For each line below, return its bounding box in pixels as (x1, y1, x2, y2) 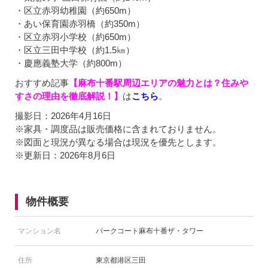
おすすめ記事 (15, 78, 69, 89)
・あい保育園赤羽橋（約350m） (15, 19, 145, 29)
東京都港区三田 (96, 256, 146, 265)
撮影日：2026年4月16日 (15, 111, 111, 121)
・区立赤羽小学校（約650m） (15, 32, 136, 42)
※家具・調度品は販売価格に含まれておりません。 (15, 124, 221, 135)
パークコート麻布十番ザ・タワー (96, 227, 203, 236)
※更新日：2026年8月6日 (15, 150, 115, 161)
